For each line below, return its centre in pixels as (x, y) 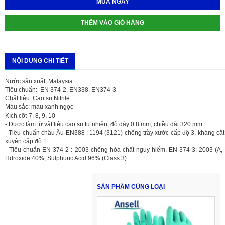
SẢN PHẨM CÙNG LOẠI (131, 187)
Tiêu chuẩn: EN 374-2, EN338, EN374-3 (61, 90)
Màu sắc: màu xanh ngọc (39, 107)
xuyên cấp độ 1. (27, 141)
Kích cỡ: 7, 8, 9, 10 (30, 115)
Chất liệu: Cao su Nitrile (37, 98)
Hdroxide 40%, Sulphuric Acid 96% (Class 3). (67, 158)
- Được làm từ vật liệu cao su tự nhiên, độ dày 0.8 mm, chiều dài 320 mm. (104, 124)
